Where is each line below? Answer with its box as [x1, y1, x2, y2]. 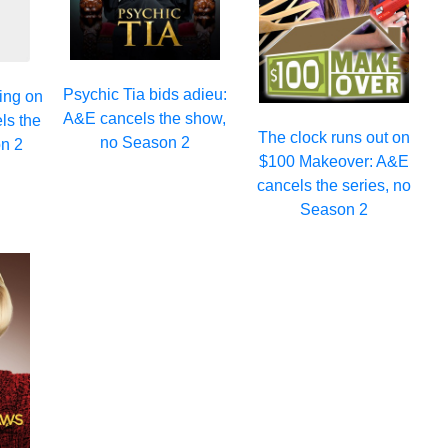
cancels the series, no [256, 176, 411, 194]
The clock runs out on [257, 128, 410, 146]
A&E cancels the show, [63, 109, 227, 127]
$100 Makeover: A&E [258, 152, 409, 170]
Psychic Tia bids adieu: [62, 85, 227, 103]
